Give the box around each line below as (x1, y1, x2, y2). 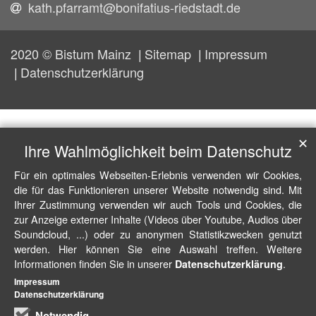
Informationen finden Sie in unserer (14, 256, 175, 271)
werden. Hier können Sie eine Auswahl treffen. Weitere (14, 241, 302, 256)
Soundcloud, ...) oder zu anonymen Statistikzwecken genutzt (14, 226, 302, 241)
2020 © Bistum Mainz (11, 44, 135, 63)
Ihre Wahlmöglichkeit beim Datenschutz (24, 140, 292, 162)
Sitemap (145, 44, 195, 63)
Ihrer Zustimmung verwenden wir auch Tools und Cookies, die (14, 197, 302, 212)
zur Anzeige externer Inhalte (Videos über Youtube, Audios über (14, 212, 302, 226)
